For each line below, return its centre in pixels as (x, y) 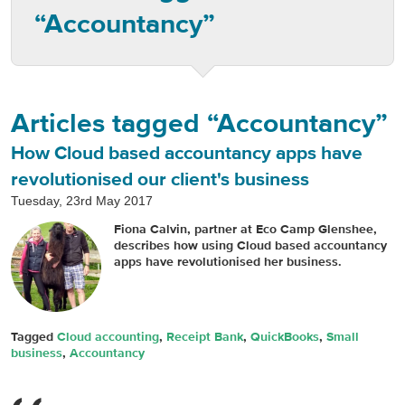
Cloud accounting (108, 337)
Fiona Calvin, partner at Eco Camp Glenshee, (245, 230)
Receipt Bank (205, 337)
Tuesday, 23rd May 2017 (82, 201)
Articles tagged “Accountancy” (199, 124)
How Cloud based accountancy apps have (187, 154)
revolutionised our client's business (160, 180)
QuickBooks (285, 337)
